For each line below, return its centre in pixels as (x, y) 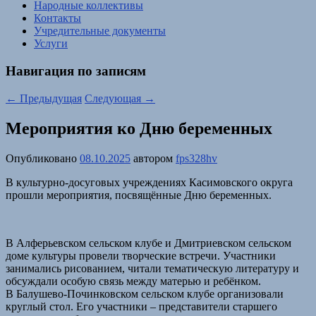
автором (154, 158)
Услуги (51, 44)
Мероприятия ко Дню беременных (139, 128)
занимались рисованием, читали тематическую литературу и (152, 268)
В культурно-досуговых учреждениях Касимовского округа (149, 182)
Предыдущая (49, 98)
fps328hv (196, 158)
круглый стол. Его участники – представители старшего (141, 306)
